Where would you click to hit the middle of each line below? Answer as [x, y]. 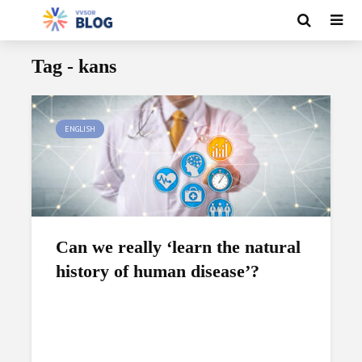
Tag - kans [74, 66]
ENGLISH [80, 129]
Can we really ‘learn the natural [178, 247]
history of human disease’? [158, 271]
